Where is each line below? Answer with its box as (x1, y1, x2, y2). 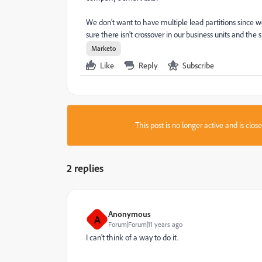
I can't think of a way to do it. (86, 232, 178, 243)
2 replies (67, 161, 104, 174)
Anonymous (108, 209, 151, 219)
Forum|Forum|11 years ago (108, 220, 182, 229)
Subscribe (182, 60, 214, 70)
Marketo (91, 44, 116, 53)
